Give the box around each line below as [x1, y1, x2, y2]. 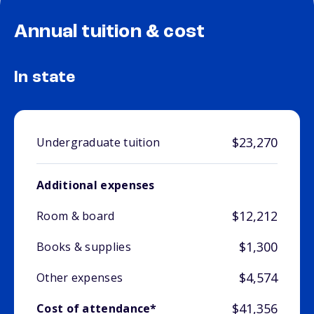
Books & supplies [36, 239, 131, 255]
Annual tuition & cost [14, 22, 205, 43]
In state [14, 69, 76, 87]
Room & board [36, 208, 115, 224]
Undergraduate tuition [36, 135, 161, 151]
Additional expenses [36, 177, 155, 193]
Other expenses [36, 270, 123, 286]
